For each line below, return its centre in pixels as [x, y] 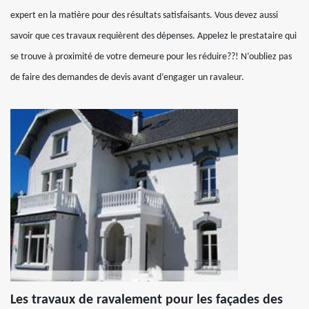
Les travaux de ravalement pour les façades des [147, 300]
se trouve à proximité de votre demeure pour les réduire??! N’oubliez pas [151, 57]
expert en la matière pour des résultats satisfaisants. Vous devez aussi [144, 15]
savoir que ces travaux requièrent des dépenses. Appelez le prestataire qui [153, 36]
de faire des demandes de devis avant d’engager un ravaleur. [127, 77]
